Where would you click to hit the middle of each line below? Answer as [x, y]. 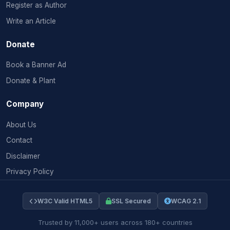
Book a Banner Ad [36, 65]
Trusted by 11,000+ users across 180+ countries [115, 223]
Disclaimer [23, 156]
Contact [19, 140]
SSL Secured [131, 201]
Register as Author [36, 5]
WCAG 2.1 [186, 201]
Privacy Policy [30, 172]
